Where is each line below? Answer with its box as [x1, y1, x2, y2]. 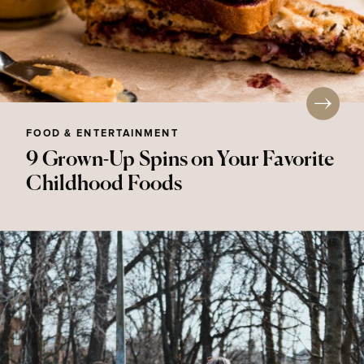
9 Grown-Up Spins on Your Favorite [26, 149, 335, 171]
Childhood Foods [26, 174, 183, 195]
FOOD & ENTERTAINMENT [26, 128, 179, 139]
